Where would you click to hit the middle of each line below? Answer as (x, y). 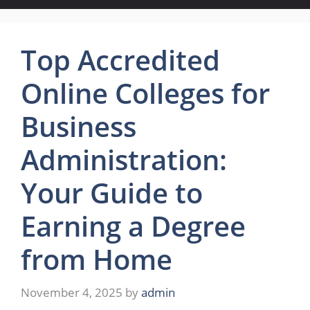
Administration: (124, 159)
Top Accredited (120, 60)
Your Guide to (112, 193)
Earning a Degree (133, 226)
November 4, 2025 (72, 292)
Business (79, 126)
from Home (97, 259)
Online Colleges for (145, 93)
